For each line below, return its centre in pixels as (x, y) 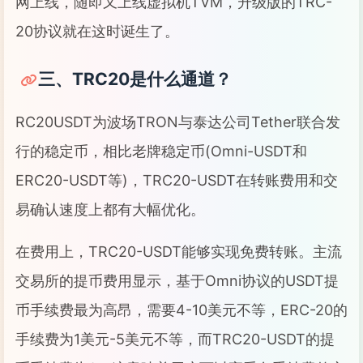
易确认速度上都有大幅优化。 (110, 209)
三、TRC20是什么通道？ (135, 79)
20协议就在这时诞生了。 (97, 31)
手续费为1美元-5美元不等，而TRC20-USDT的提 (175, 339)
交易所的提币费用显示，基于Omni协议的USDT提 (177, 281)
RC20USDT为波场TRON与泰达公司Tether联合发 (178, 122)
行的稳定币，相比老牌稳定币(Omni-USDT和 (161, 151)
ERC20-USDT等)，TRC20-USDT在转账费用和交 (177, 180)
